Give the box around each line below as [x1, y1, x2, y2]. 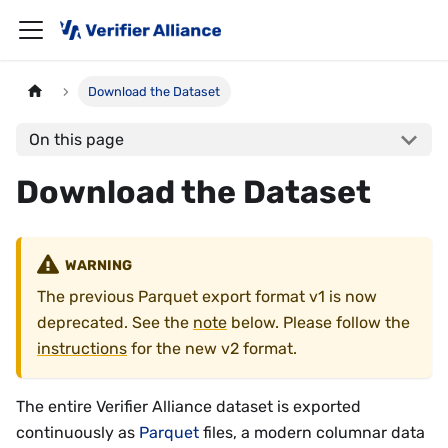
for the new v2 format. [127, 339, 297, 359]
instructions [37, 339, 127, 359]
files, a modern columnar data [199, 423, 425, 443]
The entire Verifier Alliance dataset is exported [16, 397, 361, 417]
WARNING [64, 256, 132, 274]
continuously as [16, 423, 139, 443]
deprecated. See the [37, 313, 193, 333]
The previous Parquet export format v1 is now [37, 287, 377, 307]
